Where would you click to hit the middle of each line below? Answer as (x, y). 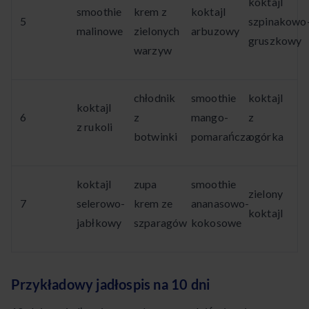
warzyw (153, 50)
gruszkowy (275, 41)
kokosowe (217, 223)
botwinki (156, 137)
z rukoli (95, 127)
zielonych (157, 31)
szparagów (161, 223)
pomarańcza (221, 137)
